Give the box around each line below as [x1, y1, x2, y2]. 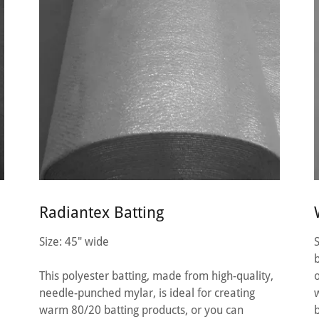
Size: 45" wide [38, 235, 109, 249]
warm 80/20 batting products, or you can [38, 303, 244, 318]
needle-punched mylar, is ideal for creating [38, 286, 255, 300]
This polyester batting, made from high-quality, [38, 269, 273, 283]
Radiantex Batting [38, 204, 164, 222]
